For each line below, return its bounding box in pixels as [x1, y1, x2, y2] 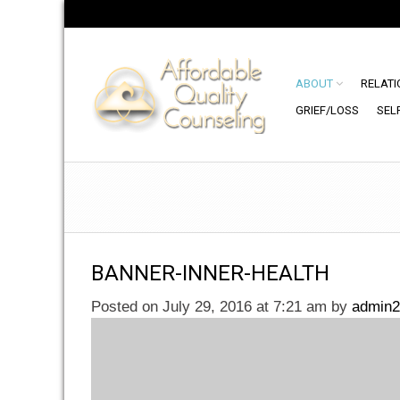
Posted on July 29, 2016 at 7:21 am [91, 298, 331, 315]
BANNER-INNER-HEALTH [91, 261, 329, 286]
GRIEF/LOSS [296, 104, 359, 117]
